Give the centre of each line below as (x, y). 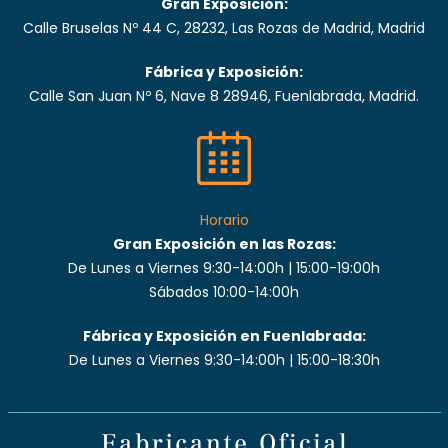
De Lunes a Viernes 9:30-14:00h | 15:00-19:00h (224, 267)
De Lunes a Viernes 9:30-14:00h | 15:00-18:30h (224, 359)
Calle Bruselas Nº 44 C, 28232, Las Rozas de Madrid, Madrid (224, 27)
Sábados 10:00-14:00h (224, 291)
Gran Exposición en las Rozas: (224, 243)
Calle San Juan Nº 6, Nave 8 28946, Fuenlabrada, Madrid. (224, 95)
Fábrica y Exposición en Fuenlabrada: (224, 335)
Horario (224, 219)
